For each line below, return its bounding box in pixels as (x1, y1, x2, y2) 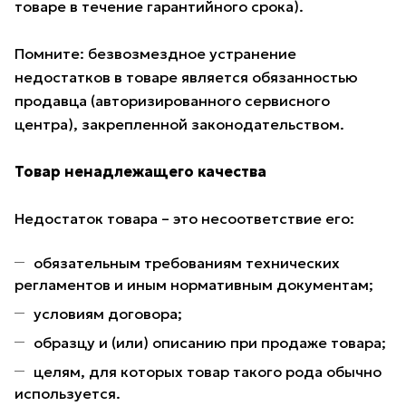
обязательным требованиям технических (34, 254, 340, 273)
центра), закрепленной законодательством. (14, 115, 344, 134)
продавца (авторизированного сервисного (14, 92, 330, 111)
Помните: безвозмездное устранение (14, 44, 296, 63)
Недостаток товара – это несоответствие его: (14, 209, 354, 228)
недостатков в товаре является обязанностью (14, 68, 358, 87)
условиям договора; (34, 304, 182, 324)
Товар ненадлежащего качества (14, 162, 266, 181)
